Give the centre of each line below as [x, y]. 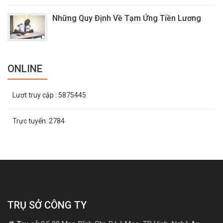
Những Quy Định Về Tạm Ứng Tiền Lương [127, 18]
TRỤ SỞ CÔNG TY [47, 205]
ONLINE [25, 68]
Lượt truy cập [34, 95]
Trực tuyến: [31, 121]
